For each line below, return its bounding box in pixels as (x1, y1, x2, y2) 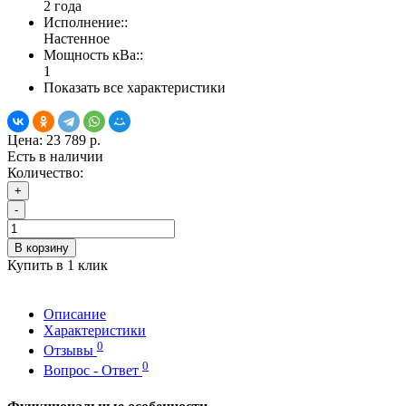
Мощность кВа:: (43, 46, 143, 63)
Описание (43, 305, 106, 322)
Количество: (7, 164, 83, 180)
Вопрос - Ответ (43, 362, 142, 379)
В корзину (14, 240, 69, 255)
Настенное (43, 30, 110, 46)
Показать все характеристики (43, 79, 226, 95)
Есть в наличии (7, 148, 103, 164)
